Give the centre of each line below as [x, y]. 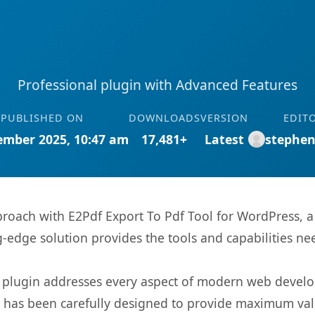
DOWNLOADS [164, 118]
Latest [224, 139]
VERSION [224, 118]
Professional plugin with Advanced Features [157, 85]
